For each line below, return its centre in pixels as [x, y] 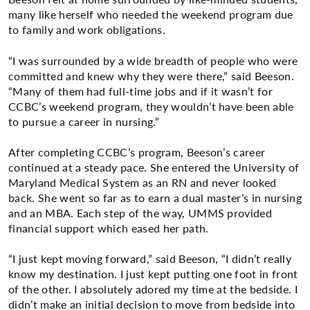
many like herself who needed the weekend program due [151, 15]
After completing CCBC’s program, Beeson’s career [137, 152]
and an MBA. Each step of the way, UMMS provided [140, 212]
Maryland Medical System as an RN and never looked [143, 182]
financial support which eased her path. [109, 228]
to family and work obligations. [87, 30]
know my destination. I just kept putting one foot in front [153, 274]
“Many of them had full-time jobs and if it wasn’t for [140, 91]
